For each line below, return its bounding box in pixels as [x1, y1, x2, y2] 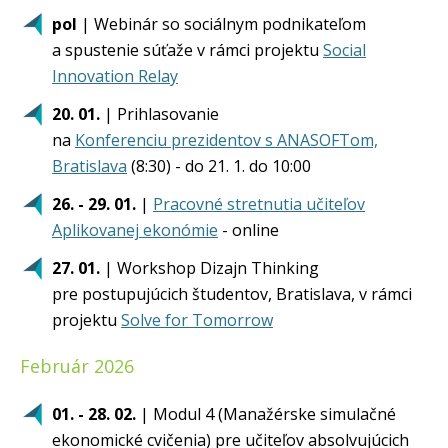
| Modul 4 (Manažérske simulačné [136, 403, 396, 425]
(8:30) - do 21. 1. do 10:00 [127, 155, 311, 177]
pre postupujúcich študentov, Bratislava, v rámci [52, 283, 412, 305]
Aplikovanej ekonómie [52, 219, 218, 241]
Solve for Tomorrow [121, 309, 273, 331]
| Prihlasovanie [100, 103, 219, 125]
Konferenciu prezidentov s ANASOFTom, [75, 129, 378, 151]
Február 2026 [20, 354, 134, 378]
